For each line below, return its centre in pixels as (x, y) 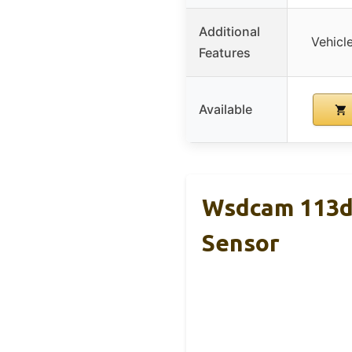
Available (225, 109)
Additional (229, 31)
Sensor (241, 242)
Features (225, 52)
